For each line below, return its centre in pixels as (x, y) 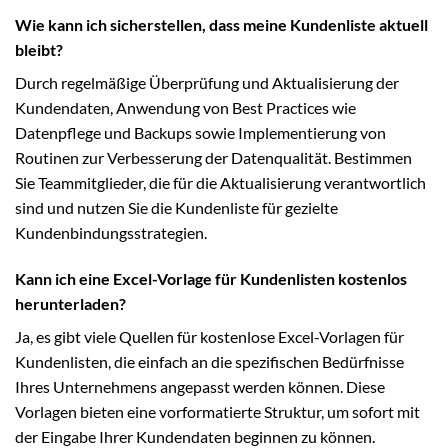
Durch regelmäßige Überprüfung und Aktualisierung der (207, 82)
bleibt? (39, 49)
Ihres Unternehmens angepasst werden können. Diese (200, 386)
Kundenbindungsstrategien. (111, 232)
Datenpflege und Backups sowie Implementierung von (200, 132)
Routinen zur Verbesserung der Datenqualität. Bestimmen (213, 157)
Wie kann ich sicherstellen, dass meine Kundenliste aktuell (221, 24)
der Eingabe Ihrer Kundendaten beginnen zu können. (195, 436)
